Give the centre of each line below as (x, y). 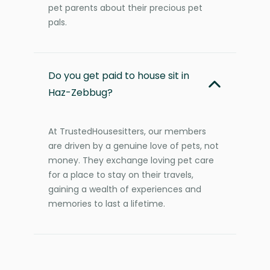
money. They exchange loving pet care (131, 160)
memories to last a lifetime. (107, 203)
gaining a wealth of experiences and (125, 189)
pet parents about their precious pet (125, 8)
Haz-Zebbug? (80, 92)
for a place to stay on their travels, (121, 174)
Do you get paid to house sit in (119, 75)
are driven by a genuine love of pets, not (133, 146)
